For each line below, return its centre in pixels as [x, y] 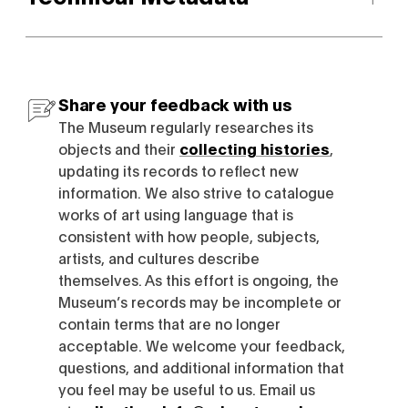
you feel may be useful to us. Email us [187, 388]
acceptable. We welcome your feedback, [202, 345]
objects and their [119, 148]
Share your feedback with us [175, 104]
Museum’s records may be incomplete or [200, 301]
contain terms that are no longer [169, 323]
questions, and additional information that [201, 367]
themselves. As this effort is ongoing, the [199, 279]
